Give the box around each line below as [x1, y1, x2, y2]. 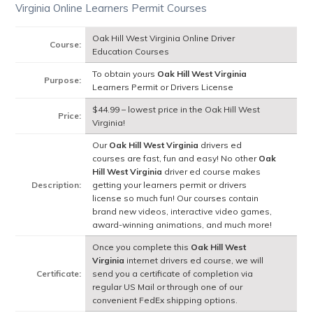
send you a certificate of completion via [92, 268, 254, 279]
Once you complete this [92, 242, 191, 253]
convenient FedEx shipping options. [92, 295, 238, 306]
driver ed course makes [162, 166, 261, 177]
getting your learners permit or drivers [92, 180, 247, 191]
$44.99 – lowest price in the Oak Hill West [92, 104, 261, 115]
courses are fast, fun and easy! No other [92, 153, 259, 164]
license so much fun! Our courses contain [92, 193, 259, 204]
